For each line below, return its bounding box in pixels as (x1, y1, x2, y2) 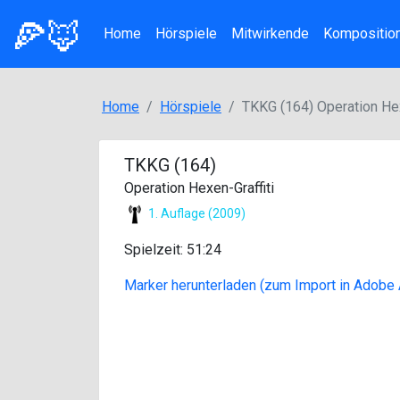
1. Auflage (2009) (146, 205, 246, 221)
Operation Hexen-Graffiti (124, 179, 274, 196)
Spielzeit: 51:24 (124, 241, 221, 258)
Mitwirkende (231, 25, 309, 42)
